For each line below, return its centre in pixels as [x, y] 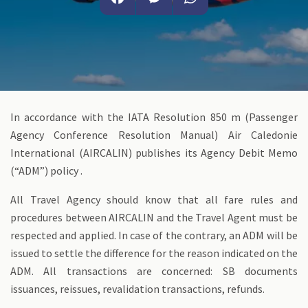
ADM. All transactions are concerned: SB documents [154, 271]
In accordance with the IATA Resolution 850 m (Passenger [154, 117]
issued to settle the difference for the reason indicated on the [154, 253]
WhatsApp [199, 29]
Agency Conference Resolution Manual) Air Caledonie [154, 135]
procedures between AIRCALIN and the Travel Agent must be [154, 217]
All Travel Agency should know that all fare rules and [154, 199]
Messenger [164, 29]
